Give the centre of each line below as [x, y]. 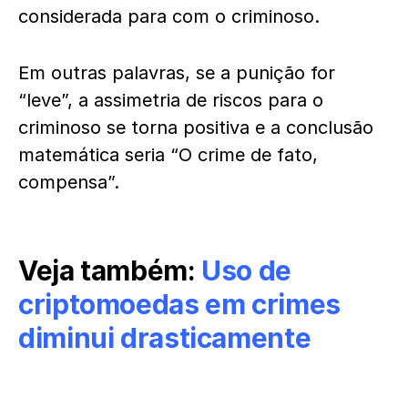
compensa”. [69, 182]
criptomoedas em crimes [179, 304]
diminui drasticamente [165, 338]
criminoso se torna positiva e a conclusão [196, 127]
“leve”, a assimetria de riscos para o [171, 100]
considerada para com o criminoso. [169, 16]
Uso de [246, 270]
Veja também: [110, 270]
